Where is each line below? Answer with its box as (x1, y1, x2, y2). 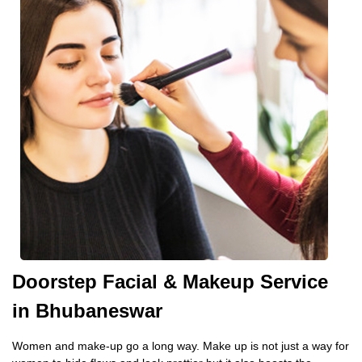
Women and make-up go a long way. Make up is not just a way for (12, 339, 349, 352)
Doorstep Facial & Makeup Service (12, 271, 328, 293)
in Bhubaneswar (12, 300, 162, 322)
